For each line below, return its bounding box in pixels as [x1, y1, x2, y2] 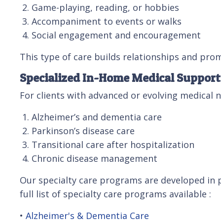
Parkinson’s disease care [32, 124, 135, 137]
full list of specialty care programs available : [20, 187, 211, 200]
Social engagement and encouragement [32, 29, 201, 41]
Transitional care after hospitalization [32, 138, 194, 150]
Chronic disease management [32, 152, 157, 164]
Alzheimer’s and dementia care [32, 110, 162, 123]
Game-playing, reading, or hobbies [32, 1, 179, 13]
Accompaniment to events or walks [32, 15, 182, 27]
